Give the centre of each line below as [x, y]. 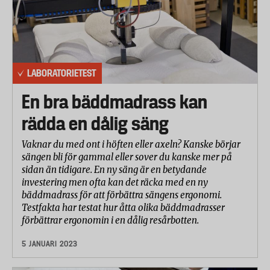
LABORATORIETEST [61, 73]
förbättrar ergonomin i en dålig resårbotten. [110, 220]
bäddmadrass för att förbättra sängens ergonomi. [122, 195]
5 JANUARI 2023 [49, 244]
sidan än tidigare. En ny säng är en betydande [114, 170]
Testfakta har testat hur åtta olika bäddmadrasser [123, 208]
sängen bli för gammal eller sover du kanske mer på [127, 157]
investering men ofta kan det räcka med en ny [115, 182]
